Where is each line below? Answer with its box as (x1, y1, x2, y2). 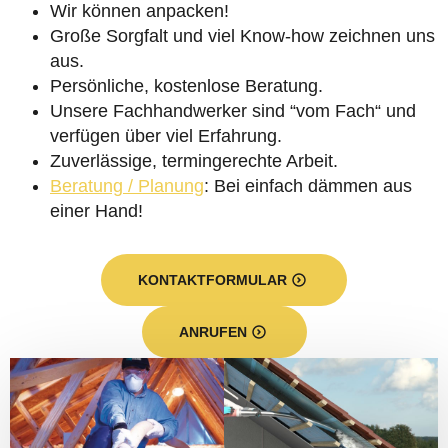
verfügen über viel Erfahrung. (50, 126, 282, 146)
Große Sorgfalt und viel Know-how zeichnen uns (50, 26, 435, 46)
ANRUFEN (178, 324, 247, 340)
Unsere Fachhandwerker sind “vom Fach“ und (50, 101, 416, 121)
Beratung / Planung (50, 176, 204, 196)
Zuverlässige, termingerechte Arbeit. (50, 151, 338, 171)
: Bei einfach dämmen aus (204, 176, 412, 196)
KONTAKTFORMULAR (138, 272, 287, 288)
